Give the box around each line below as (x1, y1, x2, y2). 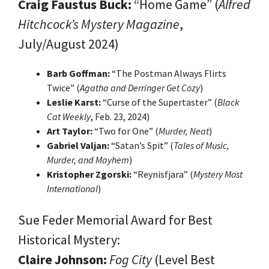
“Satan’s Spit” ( (109, 139, 174, 151)
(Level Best (152, 250, 215, 268)
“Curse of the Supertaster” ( (101, 95, 217, 108)
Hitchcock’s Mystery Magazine (18, 15, 180, 32)
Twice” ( (47, 81, 80, 94)
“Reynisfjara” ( (131, 168, 193, 180)
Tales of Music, (174, 139, 229, 151)
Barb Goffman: (47, 67, 110, 79)
